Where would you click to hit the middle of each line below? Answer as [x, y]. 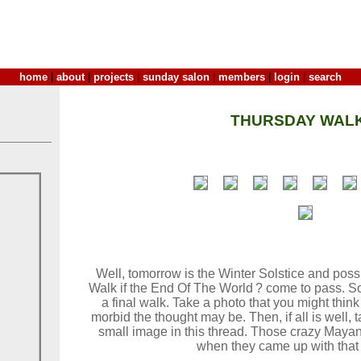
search [325, 77]
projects [114, 77]
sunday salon [176, 77]
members [242, 77]
